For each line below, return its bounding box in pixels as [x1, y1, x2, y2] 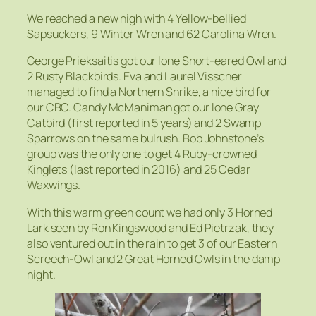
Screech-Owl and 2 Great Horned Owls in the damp [27, 250, 281, 267]
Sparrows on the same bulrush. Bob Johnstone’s [27, 130, 264, 147]
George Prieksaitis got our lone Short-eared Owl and [27, 53, 286, 69]
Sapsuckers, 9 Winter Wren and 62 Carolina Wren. [27, 26, 277, 42]
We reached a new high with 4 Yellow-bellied [27, 11, 246, 27]
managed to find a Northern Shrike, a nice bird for [27, 84, 271, 100]
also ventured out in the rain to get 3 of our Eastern [27, 235, 277, 251]
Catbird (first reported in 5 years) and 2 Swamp [27, 115, 262, 131]
